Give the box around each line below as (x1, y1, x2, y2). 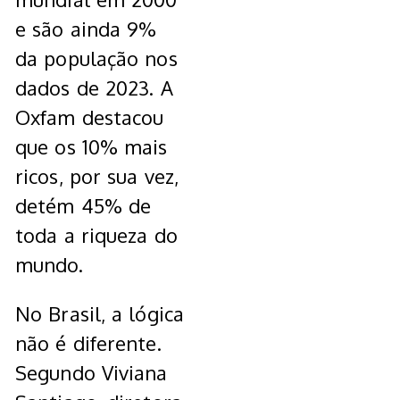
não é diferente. (15, 330, 162, 356)
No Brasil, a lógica (15, 301, 184, 327)
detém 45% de (15, 193, 152, 219)
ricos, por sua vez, (15, 163, 179, 189)
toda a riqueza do (15, 222, 178, 248)
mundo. (15, 252, 83, 278)
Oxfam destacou (15, 104, 164, 130)
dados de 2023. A (15, 75, 173, 101)
